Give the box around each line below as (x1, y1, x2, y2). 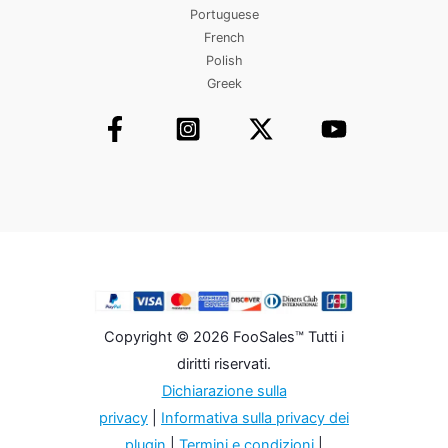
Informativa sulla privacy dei (161, 408, 349, 427)
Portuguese (189, 7, 259, 23)
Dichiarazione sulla (161, 381, 287, 400)
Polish (205, 53, 243, 69)
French (203, 30, 245, 46)
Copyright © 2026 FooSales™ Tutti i (104, 327, 344, 346)
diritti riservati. (177, 354, 271, 373)
